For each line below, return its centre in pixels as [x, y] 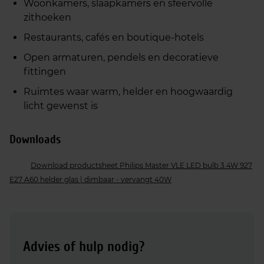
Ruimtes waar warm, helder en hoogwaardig [128, 92]
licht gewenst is [61, 106]
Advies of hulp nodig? [84, 247]
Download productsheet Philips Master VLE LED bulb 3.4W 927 [141, 165]
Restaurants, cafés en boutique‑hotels [114, 37]
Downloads [35, 139]
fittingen [45, 72]
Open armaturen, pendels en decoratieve [121, 57]
